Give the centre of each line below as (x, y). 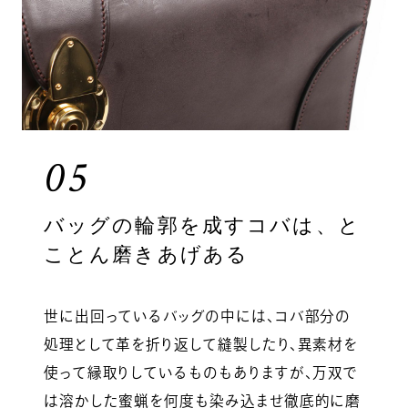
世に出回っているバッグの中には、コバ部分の (197, 316)
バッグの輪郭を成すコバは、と (202, 225)
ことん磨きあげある (146, 255)
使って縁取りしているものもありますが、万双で (201, 372)
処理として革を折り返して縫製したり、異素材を (201, 344)
